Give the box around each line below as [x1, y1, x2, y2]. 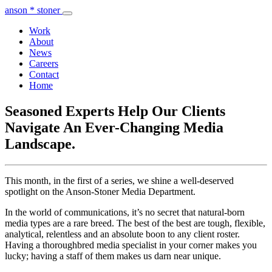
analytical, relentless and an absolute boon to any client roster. [5, 228, 240, 239]
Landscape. [5, 135, 75, 152]
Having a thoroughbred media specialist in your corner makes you [5, 239, 257, 250]
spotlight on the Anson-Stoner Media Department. [5, 186, 195, 197]
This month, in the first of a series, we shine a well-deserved [5, 175, 234, 186]
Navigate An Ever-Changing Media [5, 119, 223, 135]
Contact [29, 69, 59, 80]
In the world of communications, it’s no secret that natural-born [5, 206, 245, 217]
